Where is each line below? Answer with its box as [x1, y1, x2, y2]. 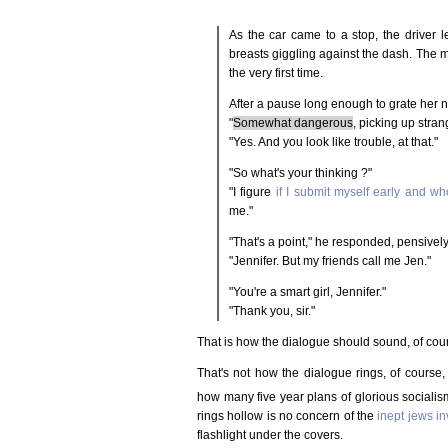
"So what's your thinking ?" [229, 165, 372, 180]
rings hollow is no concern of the [197, 408, 378, 423]
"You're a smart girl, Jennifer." [229, 284, 386, 299]
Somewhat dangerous [233, 115, 353, 130]
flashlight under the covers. [197, 427, 343, 442]
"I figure [229, 184, 276, 199]
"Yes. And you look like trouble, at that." [229, 134, 438, 149]
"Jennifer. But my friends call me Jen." [229, 253, 431, 268]
